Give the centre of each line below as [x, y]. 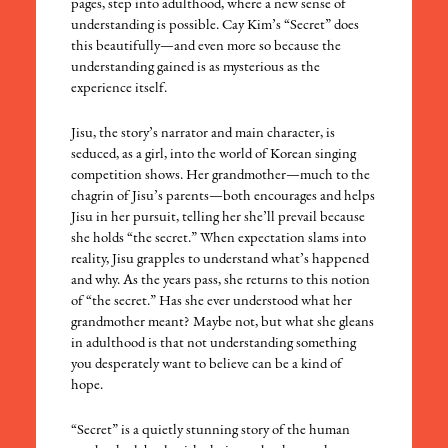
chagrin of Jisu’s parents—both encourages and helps [223, 197]
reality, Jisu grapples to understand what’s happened [220, 260]
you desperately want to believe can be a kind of [207, 365]
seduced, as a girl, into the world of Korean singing [214, 155]
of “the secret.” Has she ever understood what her [212, 302]
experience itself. [119, 89]
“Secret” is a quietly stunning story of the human [211, 431]
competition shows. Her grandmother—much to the [221, 176]
